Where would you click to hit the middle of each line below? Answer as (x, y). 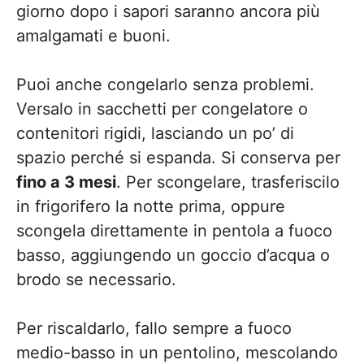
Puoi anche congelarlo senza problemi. (165, 84)
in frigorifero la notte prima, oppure (151, 206)
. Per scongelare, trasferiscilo (228, 182)
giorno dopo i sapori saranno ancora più (168, 11)
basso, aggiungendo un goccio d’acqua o (173, 255)
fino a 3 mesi (66, 182)
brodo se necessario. (96, 279)
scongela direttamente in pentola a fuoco (174, 231)
